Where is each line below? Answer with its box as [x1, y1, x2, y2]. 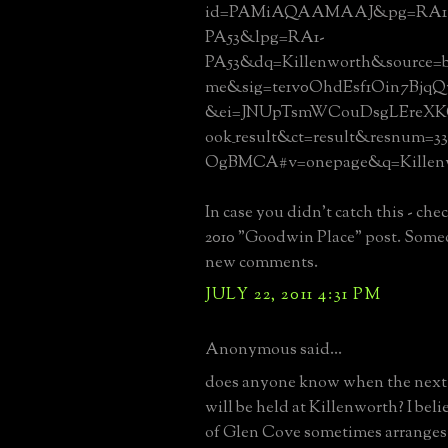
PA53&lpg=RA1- [205, 25, 325, 50]
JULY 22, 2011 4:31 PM [205, 282, 382, 307]
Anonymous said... [205, 337, 342, 362]
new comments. [205, 250, 318, 275]
